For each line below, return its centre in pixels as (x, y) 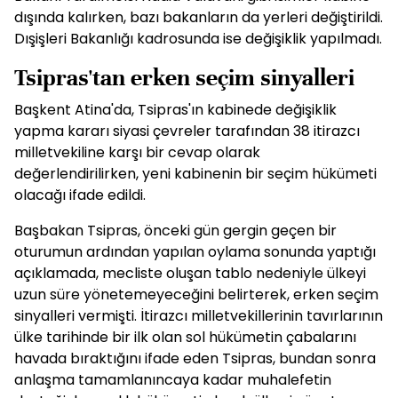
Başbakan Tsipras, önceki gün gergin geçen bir (175, 231)
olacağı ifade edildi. (80, 195)
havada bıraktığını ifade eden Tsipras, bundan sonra (195, 358)
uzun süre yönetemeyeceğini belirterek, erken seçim (196, 295)
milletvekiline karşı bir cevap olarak (137, 152)
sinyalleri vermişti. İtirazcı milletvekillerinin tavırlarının (199, 316)
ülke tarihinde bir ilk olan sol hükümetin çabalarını (185, 337)
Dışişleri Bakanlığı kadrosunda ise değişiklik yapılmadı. (198, 39)
